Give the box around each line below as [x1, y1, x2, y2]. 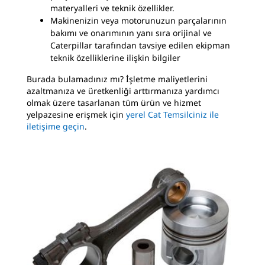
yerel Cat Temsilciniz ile [126, 109, 219, 120]
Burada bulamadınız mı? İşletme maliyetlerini [27, 73, 208, 85]
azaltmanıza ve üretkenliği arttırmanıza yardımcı [27, 85, 219, 96]
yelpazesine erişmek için [27, 109, 126, 120]
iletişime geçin [27, 121, 85, 132]
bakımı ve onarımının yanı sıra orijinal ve [50, 27, 212, 38]
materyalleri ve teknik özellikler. [50, 2, 174, 14]
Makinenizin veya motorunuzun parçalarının [50, 15, 227, 26]
